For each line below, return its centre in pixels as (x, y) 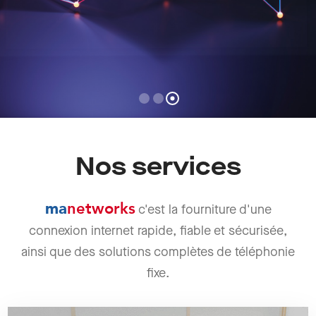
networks (101, 209)
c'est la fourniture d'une (203, 210)
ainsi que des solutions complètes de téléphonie (158, 253)
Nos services (158, 168)
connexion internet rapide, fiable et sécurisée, (158, 231)
